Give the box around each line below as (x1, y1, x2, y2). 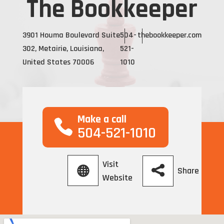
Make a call (77, 112, 126, 127)
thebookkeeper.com (137, 30, 202, 41)
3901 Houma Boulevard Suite (22, 30, 120, 41)
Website (102, 172, 132, 184)
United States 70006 (22, 57, 94, 68)
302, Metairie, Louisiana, (22, 43, 104, 54)
